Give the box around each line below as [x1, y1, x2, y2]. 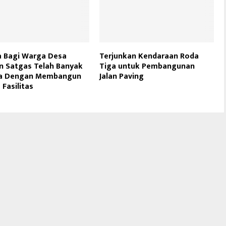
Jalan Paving [99, 69, 144, 83]
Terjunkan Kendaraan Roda [99, 49, 199, 63]
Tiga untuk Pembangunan [99, 59, 195, 73]
